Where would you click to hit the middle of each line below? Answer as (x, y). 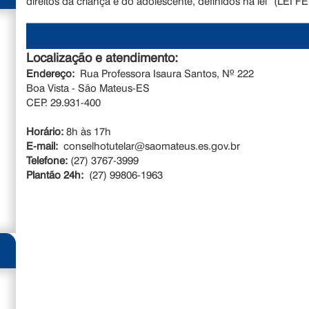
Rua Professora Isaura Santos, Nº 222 (167, 73)
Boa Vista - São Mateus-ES (88, 88)
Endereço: (53, 73)
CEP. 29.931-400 (64, 102)
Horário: (45, 131)
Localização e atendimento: (106, 58)
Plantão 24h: (58, 175)
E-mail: (45, 146)
